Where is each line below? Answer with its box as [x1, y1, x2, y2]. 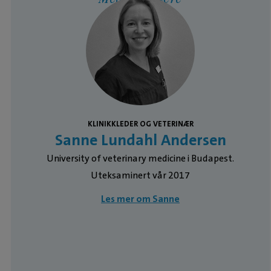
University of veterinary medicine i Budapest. [47, 151, 234, 165]
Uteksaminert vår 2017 [91, 168, 190, 181]
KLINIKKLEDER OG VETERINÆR [87, 118, 194, 129]
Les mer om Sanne [101, 192, 180, 205]
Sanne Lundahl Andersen [54, 129, 226, 150]
